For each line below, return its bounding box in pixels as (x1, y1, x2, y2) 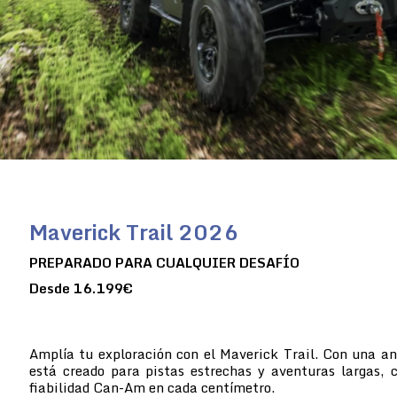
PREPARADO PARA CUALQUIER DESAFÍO (29, 251, 300, 273)
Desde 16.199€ (29, 276, 133, 299)
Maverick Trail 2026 (29, 214, 238, 249)
